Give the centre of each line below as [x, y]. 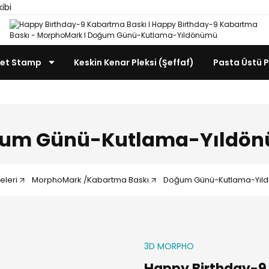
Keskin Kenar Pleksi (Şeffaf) [134, 62]
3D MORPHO [169, 246]
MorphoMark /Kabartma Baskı [90, 180]
